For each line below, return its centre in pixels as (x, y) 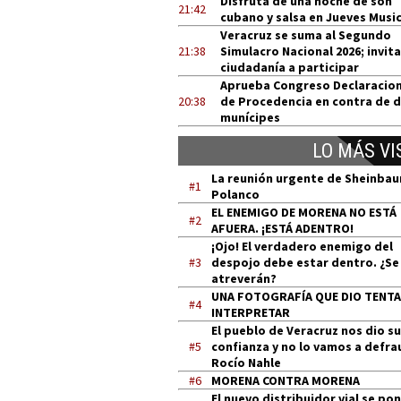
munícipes (250, 117)
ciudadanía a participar (290, 67)
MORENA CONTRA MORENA (286, 380)
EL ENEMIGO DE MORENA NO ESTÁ (304, 212)
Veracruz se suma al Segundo (306, 35)
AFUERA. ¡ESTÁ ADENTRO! (282, 228)
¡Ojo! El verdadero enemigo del (302, 246)
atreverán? (244, 278)
